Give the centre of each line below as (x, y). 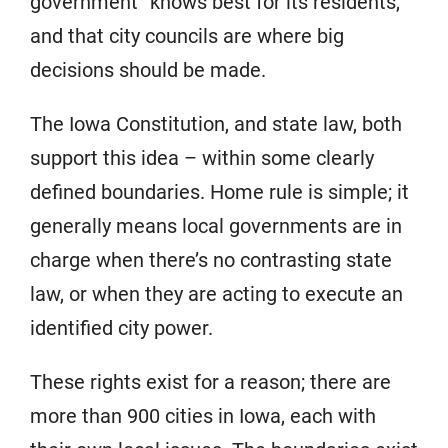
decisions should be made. (148, 69)
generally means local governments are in (216, 225)
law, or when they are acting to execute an (216, 293)
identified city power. (121, 327)
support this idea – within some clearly (202, 157)
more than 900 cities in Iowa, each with (203, 415)
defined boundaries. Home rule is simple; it (219, 191)
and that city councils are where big (187, 35)
